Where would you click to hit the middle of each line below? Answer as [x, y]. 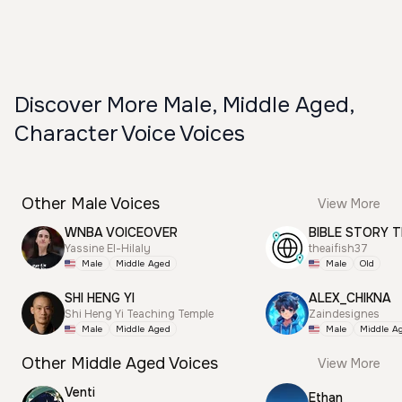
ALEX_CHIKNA [350, 298]
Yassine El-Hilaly [108, 249]
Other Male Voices [91, 204]
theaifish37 [338, 249]
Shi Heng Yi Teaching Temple [139, 314]
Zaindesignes [344, 314]
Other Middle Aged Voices [120, 363]
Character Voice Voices [130, 134]
